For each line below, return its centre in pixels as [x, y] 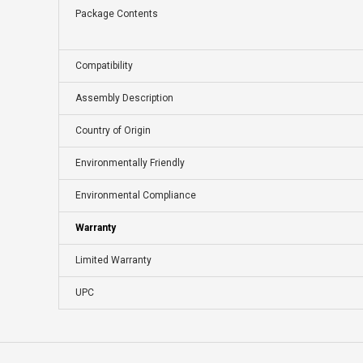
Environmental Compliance [136, 196]
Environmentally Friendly [130, 163]
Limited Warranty [113, 261]
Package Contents [117, 14]
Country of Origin [113, 131]
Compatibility [104, 66]
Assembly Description [124, 98]
